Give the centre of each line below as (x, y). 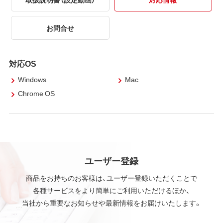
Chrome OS (36, 93)
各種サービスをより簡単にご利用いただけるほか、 (111, 190)
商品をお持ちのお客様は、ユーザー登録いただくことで (111, 177)
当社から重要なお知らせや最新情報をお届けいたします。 (111, 202)
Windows (32, 79)
